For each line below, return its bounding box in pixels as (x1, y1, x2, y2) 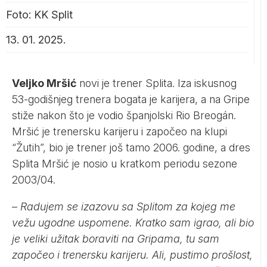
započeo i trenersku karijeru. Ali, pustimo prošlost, (12, 248, 253, 261)
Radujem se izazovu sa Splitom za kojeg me (17, 200, 235, 213)
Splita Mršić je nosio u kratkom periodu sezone (12, 157, 237, 170)
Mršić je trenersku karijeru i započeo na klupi (12, 125, 227, 138)
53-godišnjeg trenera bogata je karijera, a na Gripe (12, 92, 250, 105)
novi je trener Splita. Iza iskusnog (76, 76, 237, 89)
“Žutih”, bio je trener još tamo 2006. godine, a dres (12, 141, 250, 154)
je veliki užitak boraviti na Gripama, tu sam (12, 232, 219, 245)
